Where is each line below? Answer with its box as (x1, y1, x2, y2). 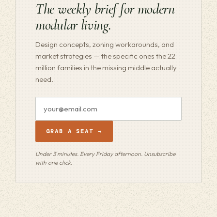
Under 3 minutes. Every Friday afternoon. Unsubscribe (35, 150, 175, 157)
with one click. (35, 159, 72, 166)
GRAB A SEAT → (46, 127, 102, 135)
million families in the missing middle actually (35, 63, 177, 72)
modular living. (35, 16, 111, 34)
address (35, 112, 65, 122)
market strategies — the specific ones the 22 (35, 51, 175, 61)
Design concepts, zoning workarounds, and (35, 40, 174, 49)
